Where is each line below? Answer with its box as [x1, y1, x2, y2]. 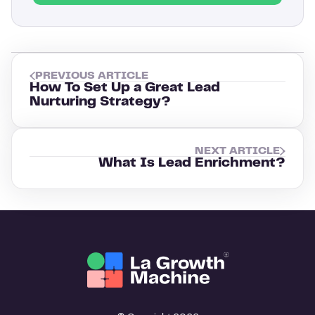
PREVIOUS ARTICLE [35, 70, 148, 81]
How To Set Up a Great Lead [30, 82, 220, 94]
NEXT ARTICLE [195, 146, 280, 156]
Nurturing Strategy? [30, 96, 171, 108]
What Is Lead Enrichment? [98, 157, 285, 169]
